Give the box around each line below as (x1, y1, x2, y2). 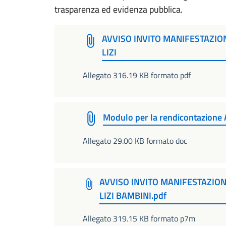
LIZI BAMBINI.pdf (99, 189, 167, 203)
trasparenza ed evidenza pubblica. (54, 3, 183, 16)
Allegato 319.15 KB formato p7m (83, 212, 195, 224)
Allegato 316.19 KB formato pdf (83, 69, 191, 81)
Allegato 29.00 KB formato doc (83, 134, 187, 147)
